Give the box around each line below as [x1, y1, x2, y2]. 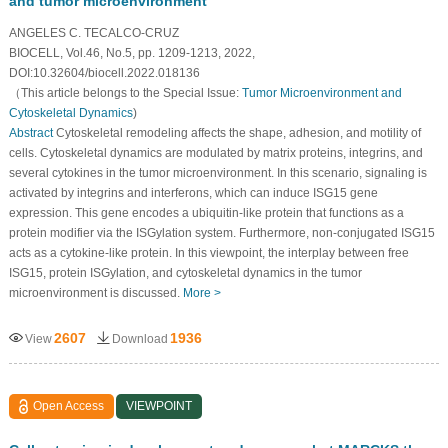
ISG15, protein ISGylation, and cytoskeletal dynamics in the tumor [8, 265, 362, 280]
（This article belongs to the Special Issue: [8, 85, 242, 100]
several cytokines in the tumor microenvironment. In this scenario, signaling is [8, 165, 427, 180]
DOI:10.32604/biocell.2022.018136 [8, 65, 200, 80]
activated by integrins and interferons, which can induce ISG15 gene [8, 185, 378, 200]
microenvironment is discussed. [8, 285, 183, 300]
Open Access [33, 398, 105, 413]
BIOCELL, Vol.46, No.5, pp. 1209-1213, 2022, [8, 45, 255, 60]
